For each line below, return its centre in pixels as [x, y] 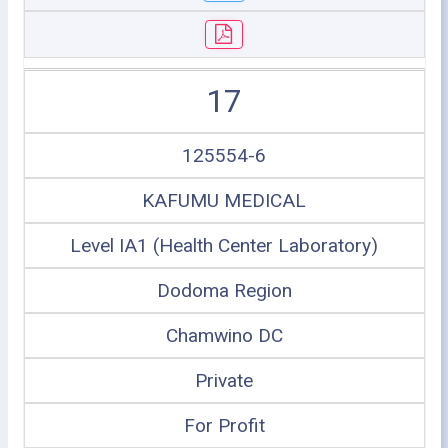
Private [224, 380]
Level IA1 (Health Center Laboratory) [224, 245]
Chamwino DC [224, 335]
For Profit [224, 425]
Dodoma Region [224, 290]
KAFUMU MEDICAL [224, 200]
